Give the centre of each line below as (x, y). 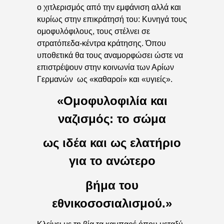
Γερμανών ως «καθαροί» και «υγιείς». (105, 79)
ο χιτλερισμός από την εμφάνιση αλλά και (109, 7)
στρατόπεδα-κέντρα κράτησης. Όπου (101, 43)
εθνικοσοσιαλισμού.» (112, 203)
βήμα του (112, 185)
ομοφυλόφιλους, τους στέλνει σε (93, 31)
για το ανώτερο (112, 161)
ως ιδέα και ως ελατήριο (112, 143)
